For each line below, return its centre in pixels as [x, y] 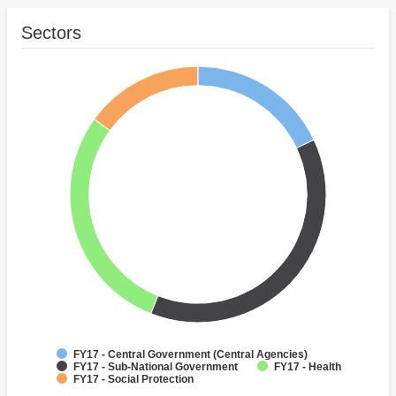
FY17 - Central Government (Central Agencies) [190, 355]
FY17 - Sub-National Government [156, 367]
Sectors [51, 33]
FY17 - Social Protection [133, 380]
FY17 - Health [308, 367]
